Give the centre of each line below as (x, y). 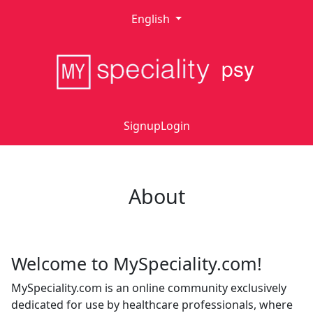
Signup (142, 126)
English (152, 19)
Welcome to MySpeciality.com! (137, 263)
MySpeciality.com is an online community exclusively (149, 288)
